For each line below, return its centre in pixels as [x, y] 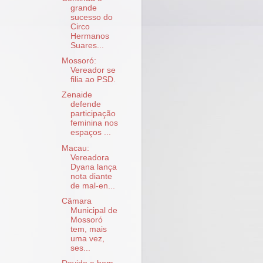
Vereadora [90, 157]
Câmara [76, 201]
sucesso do [91, 18]
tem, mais [88, 229]
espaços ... [90, 133]
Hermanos [90, 36]
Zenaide [77, 95]
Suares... [87, 46]
